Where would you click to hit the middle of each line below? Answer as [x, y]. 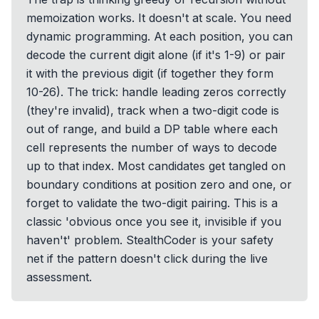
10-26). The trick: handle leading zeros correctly [156, 92]
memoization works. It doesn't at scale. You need [159, 18]
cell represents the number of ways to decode [152, 147]
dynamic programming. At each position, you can [159, 36]
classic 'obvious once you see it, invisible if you [154, 221]
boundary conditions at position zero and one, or [159, 184]
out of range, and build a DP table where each [152, 129]
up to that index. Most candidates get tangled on [156, 166]
